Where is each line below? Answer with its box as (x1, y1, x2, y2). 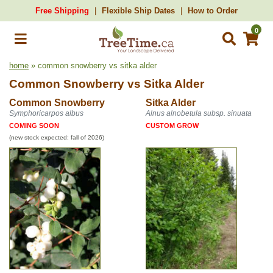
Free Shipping (35, 6, 89, 15)
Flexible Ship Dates (102, 6, 175, 15)
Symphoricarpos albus (9, 109, 83, 118)
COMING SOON (9, 122, 59, 129)
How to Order (188, 6, 238, 15)
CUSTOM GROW (146, 122, 199, 129)
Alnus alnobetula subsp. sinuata (146, 109, 252, 118)
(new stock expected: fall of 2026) (9, 134, 104, 141)
